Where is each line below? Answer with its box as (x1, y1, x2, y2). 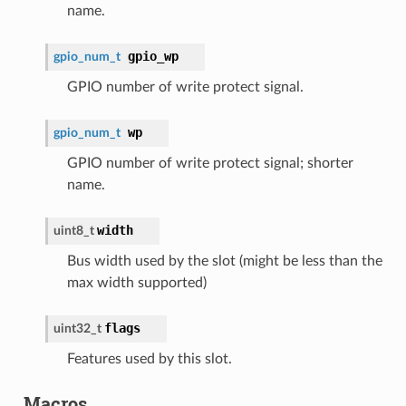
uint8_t (53, 224, 97, 238)
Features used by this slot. (66, 352, 232, 367)
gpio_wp (127, 49, 179, 64)
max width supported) (66, 275, 207, 291)
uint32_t (53, 322, 104, 336)
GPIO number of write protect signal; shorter (66, 156, 353, 171)
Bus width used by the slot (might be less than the (66, 254, 382, 269)
